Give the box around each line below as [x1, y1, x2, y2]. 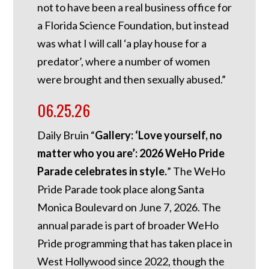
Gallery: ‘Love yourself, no [95, 128, 223, 142]
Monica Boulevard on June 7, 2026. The [37, 201, 222, 214]
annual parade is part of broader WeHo [37, 219, 219, 232]
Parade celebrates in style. [37, 165, 168, 178]
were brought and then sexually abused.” [37, 73, 226, 86]
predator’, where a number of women [37, 55, 211, 68]
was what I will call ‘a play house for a [37, 37, 207, 50]
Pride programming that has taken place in [37, 237, 233, 250]
